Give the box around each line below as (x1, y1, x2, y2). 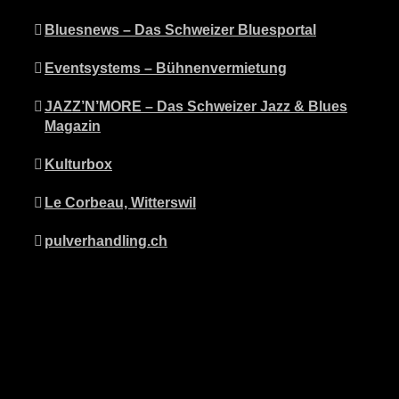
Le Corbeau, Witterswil (45, 194, 196, 210)
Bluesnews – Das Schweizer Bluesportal (45, 21, 316, 37)
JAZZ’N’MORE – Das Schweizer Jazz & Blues (45, 98, 347, 114)
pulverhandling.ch (45, 232, 167, 248)
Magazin (45, 118, 101, 134)
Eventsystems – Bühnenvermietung (45, 60, 287, 76)
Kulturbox (45, 156, 112, 172)
